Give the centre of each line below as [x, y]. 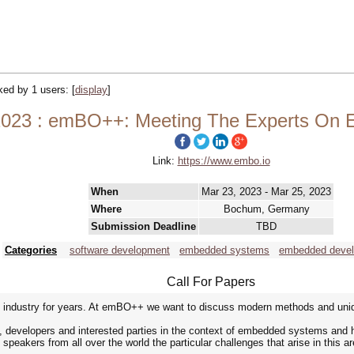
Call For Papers [211, 282]
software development [120, 250]
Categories [31, 250]
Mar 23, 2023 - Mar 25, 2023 [266, 192]
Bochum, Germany [266, 209]
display [91, 90]
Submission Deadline [143, 226]
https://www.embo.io [224, 161]
